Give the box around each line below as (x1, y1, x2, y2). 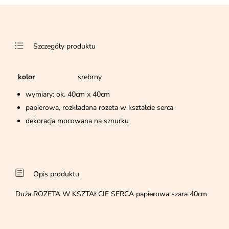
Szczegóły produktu (33, 41, 96, 52)
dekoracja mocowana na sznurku (26, 116, 129, 126)
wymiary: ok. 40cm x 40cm (26, 89, 110, 100)
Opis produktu (33, 169, 79, 179)
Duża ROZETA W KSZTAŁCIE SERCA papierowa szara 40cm (15, 189, 207, 199)
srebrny (78, 72, 102, 82)
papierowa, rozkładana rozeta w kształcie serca (26, 103, 173, 113)
